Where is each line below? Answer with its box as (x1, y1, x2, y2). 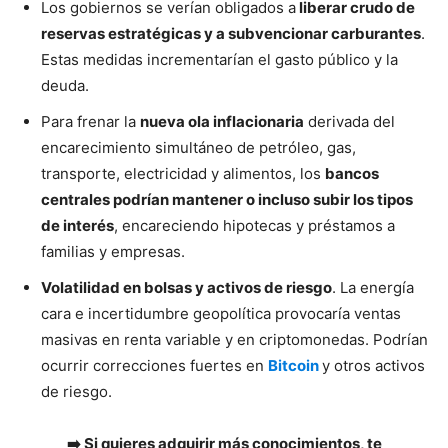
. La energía (332, 278, 414, 298)
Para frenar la (41, 112, 140, 132)
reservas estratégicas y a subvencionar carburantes (41, 24, 421, 44)
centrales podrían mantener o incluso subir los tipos (41, 190, 413, 210)
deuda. (41, 76, 89, 96)
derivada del (304, 112, 395, 132)
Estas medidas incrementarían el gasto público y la (41, 50, 398, 70)
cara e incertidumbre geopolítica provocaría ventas (41, 304, 401, 324)
